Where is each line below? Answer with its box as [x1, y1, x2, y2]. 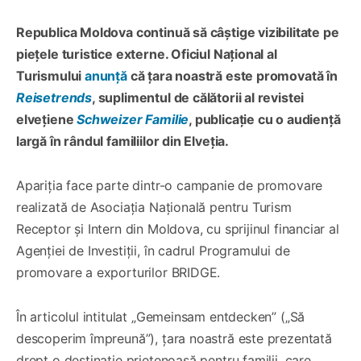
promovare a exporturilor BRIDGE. [16, 263, 221, 280]
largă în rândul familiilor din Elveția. [16, 132, 229, 149]
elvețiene [16, 110, 77, 127]
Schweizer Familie [77, 110, 189, 127]
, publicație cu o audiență [189, 110, 341, 127]
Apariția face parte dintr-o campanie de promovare [16, 176, 323, 193]
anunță [85, 67, 127, 84]
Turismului [16, 67, 85, 84]
